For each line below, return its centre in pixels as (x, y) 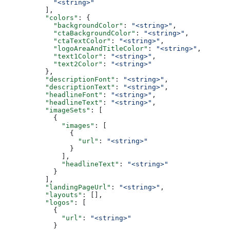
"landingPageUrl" (57, 187)
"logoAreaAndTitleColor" (76, 49)
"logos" (39, 203)
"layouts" (43, 195)
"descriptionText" (60, 87)
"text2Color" (53, 64)
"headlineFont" (53, 95)
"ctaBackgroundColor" (70, 33)
